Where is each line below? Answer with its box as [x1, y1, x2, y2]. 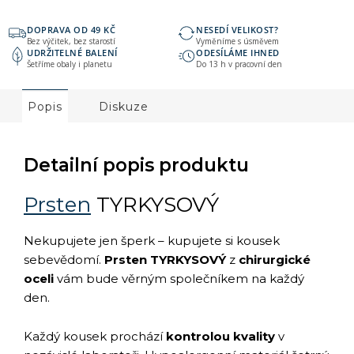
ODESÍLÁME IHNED [196, 47, 280, 59]
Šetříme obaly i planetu [27, 58, 112, 70]
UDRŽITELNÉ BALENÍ [27, 47, 118, 59]
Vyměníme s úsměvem [196, 36, 279, 47]
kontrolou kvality [166, 329, 275, 345]
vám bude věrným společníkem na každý [54, 271, 304, 287]
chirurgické [239, 252, 311, 268]
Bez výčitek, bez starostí [27, 36, 115, 47]
